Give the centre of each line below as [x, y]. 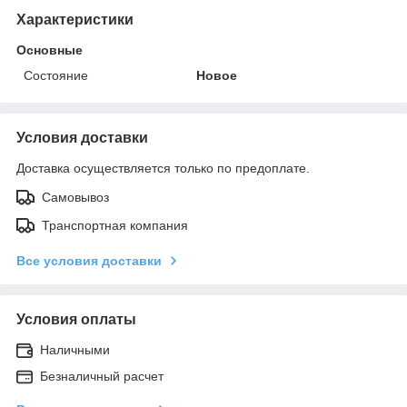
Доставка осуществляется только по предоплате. [163, 168]
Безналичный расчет [102, 376]
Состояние [56, 75]
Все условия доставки [89, 260]
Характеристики [75, 19]
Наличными [75, 349]
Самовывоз [75, 197]
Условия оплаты [76, 319]
